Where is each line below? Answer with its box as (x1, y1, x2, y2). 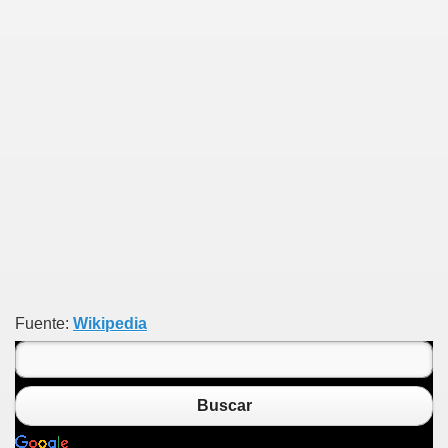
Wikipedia (73, 314, 147, 332)
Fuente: (15, 314, 73, 332)
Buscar (196, 397, 252, 415)
